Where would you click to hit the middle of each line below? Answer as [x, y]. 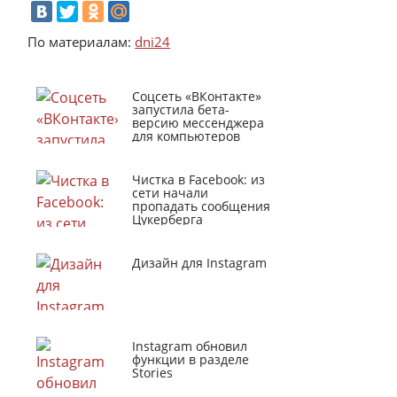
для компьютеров [187, 136]
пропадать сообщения [202, 206]
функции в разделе [191, 359]
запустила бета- [181, 109]
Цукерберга [168, 219]
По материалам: [82, 42]
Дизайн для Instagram [200, 263]
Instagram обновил [190, 346]
